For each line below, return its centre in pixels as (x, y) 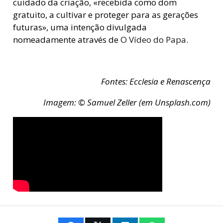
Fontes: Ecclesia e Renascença (156, 82)
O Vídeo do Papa (153, 40)
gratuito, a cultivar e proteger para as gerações (105, 15)
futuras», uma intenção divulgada (80, 27)
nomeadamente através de (66, 40)
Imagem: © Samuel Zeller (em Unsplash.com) (127, 103)
